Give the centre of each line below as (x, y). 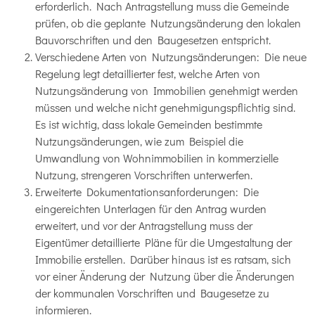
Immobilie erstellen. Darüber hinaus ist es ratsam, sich (163, 259)
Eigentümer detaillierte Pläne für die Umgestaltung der (163, 243)
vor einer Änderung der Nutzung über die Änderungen (165, 276)
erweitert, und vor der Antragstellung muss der (144, 226)
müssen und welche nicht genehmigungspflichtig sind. (165, 108)
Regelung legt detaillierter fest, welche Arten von (148, 74)
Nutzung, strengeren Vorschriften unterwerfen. (144, 175)
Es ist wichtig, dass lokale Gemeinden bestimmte (149, 124)
